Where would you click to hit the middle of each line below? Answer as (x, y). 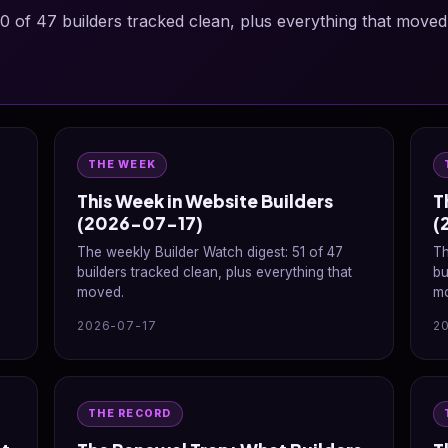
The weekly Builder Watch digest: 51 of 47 (210, 252)
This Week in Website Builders (205, 201)
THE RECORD (130, 413)
